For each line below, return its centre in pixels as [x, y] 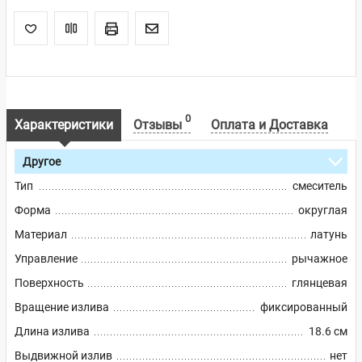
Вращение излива [62, 307]
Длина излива [52, 332]
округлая [323, 210]
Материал [41, 235]
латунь [329, 235]
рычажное [320, 259]
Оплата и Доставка [269, 125]
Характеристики [64, 125]
